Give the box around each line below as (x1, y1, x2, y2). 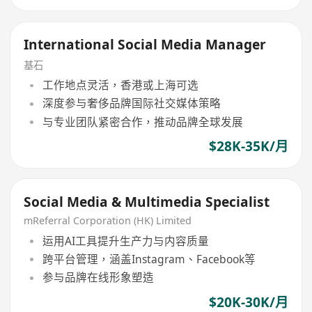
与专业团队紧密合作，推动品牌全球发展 (42, 114, 243, 130)
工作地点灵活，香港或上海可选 (42, 77, 198, 93)
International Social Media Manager (24, 35, 267, 54)
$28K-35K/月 (208, 136, 288, 155)
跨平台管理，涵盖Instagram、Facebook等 (42, 251, 256, 267)
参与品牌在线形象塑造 (42, 270, 154, 286)
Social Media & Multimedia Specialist (24, 192, 270, 211)
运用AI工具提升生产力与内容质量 (42, 233, 209, 249)
